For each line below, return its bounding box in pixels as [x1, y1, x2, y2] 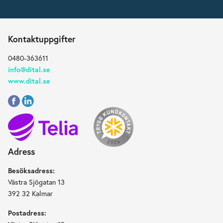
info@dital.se [8, 64, 51, 74]
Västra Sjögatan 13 [8, 177, 65, 187]
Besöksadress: [8, 166, 55, 176]
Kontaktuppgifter [8, 33, 76, 45]
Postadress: [8, 208, 47, 218]
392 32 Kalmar [8, 189, 53, 199]
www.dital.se [8, 76, 51, 86]
